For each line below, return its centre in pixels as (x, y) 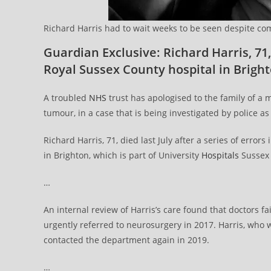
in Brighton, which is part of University (122, 155)
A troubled (66, 98)
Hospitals (220, 155)
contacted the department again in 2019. (126, 240)
